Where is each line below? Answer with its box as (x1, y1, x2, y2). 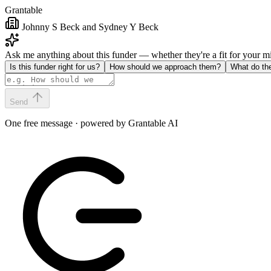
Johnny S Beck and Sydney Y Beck (22, 22, 158, 32)
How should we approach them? (109, 62, 221, 71)
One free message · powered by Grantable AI (5, 118, 178, 128)
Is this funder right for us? (10, 62, 100, 71)
